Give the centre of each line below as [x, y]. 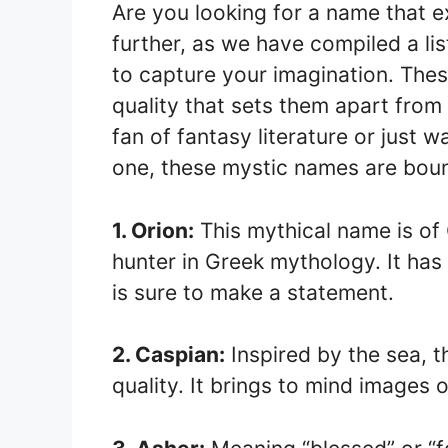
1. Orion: [153, 230]
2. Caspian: [168, 354]
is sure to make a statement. [253, 292]
